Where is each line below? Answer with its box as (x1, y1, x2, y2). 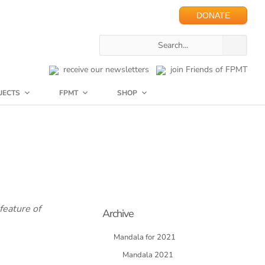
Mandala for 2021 (114, 232, 176, 243)
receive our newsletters (59, 64, 149, 75)
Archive (102, 206, 134, 221)
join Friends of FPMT (166, 64, 247, 75)
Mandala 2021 (122, 250, 173, 260)
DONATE (196, 11, 230, 20)
